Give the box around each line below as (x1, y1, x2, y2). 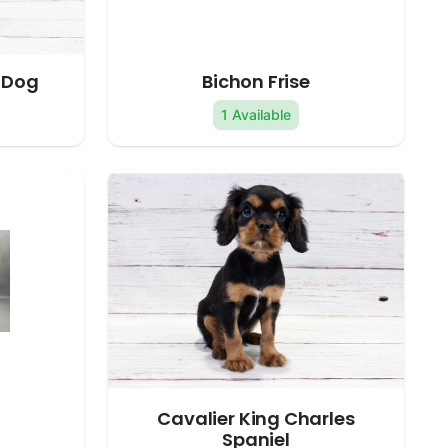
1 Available (221, 106, 291, 124)
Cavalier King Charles (157, 406, 355, 432)
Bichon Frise (202, 69, 310, 95)
